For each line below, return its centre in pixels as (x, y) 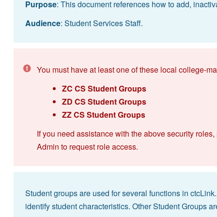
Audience (43, 23)
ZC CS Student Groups (104, 88)
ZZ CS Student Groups (103, 114)
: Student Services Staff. (101, 23)
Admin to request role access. (87, 146)
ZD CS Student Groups (104, 101)
